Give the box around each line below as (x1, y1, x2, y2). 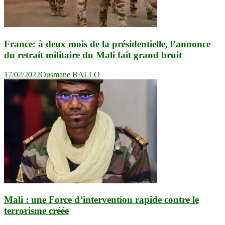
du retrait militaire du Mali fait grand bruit (4, 49, 182, 60)
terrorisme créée (4, 205, 69, 216)
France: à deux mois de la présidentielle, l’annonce (4, 38, 210, 49)
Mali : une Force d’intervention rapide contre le (4, 194, 199, 205)
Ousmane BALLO (40, 70, 100, 79)
